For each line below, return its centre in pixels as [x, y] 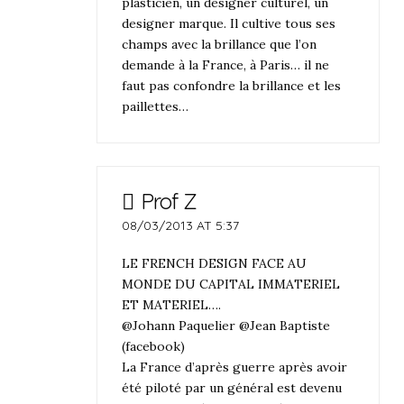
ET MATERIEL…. [172, 304]
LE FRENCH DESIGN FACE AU [215, 263]
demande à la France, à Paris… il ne [226, 64]
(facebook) [154, 346]
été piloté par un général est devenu [232, 387]
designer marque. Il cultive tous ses [229, 23]
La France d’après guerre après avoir [235, 367]
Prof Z [168, 202]
